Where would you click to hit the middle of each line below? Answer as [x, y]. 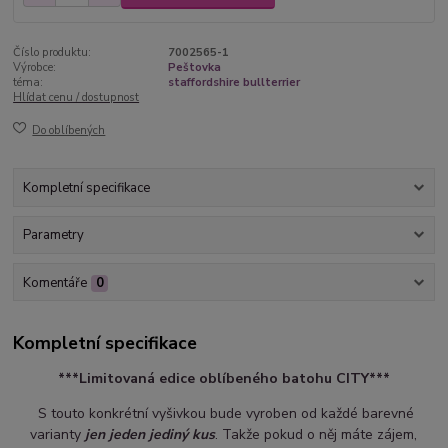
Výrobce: [35, 68]
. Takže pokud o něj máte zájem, [316, 435]
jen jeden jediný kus [150, 435]
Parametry [53, 235]
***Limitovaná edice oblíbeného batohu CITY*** [223, 379]
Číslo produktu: [52, 53]
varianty [58, 435]
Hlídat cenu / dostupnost [76, 98]
